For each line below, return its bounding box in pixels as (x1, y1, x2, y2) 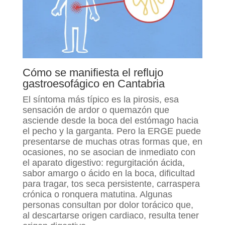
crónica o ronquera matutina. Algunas (22, 189, 172, 199)
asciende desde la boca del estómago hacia (22, 115, 198, 126)
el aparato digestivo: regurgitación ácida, (22, 157, 185, 168)
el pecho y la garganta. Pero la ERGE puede (22, 126, 201, 136)
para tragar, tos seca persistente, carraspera (22, 178, 200, 189)
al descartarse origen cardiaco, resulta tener (22, 210, 199, 220)
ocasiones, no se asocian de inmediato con (22, 147, 195, 157)
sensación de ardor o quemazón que (22, 104, 169, 115)
